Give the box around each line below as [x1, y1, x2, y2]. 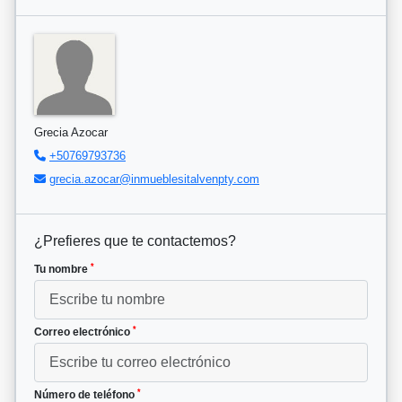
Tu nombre [34, 263, 91, 276]
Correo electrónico [34, 326, 133, 339]
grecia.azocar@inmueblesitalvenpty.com [49, 172, 259, 187]
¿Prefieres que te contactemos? [34, 233, 236, 249]
